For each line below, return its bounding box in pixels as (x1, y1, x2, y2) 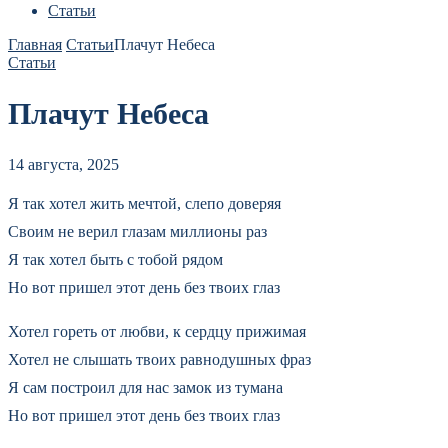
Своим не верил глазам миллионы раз (8, 222, 267, 240)
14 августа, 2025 (8, 155, 119, 173)
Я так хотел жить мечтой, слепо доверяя (8, 194, 281, 212)
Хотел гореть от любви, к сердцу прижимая (8, 322, 306, 340)
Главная (8, 36, 62, 53)
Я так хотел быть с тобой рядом (8, 250, 223, 268)
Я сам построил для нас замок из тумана (8, 378, 283, 396)
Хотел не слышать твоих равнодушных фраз (8, 350, 311, 368)
